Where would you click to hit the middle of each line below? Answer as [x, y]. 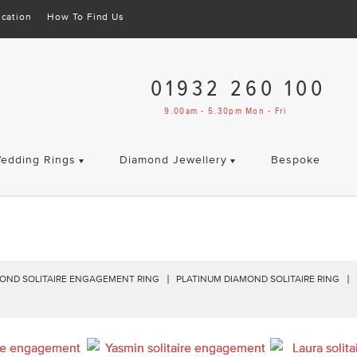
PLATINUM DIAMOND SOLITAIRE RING [257, 279]
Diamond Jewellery [173, 159]
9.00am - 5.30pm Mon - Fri [225, 112]
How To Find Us [86, 17]
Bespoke [295, 159]
